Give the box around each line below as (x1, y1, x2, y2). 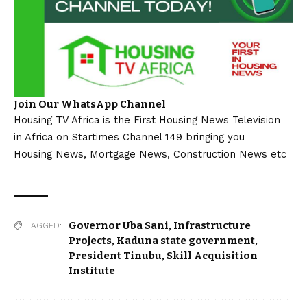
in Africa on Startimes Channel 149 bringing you (14, 130, 245, 143)
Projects (69, 234, 112, 247)
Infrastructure (173, 219, 251, 232)
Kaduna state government (116, 234, 255, 247)
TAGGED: (27, 220, 62, 230)
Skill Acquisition (167, 249, 258, 262)
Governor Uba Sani (69, 219, 169, 232)
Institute (69, 264, 115, 277)
